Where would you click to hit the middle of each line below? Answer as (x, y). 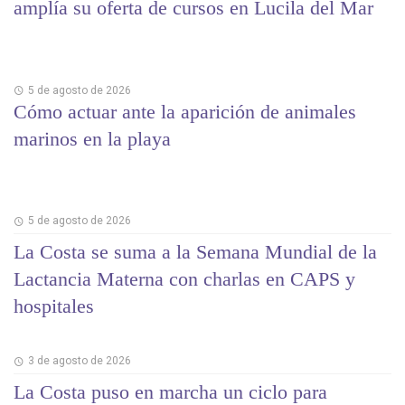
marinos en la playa (92, 138)
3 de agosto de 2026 (79, 361)
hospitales (54, 306)
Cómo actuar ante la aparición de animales (185, 111)
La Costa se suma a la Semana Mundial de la (195, 251)
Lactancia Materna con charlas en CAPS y (184, 278)
